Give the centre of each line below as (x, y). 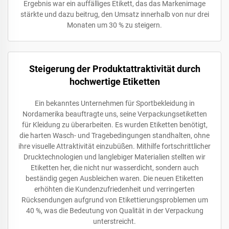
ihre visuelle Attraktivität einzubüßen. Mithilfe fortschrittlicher (114, 146)
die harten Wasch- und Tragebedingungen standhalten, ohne (114, 135)
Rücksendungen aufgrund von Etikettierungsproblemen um (114, 200)
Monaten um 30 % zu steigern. (114, 25)
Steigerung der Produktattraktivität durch (114, 69)
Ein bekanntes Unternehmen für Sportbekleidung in (114, 103)
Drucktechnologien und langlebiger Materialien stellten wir (114, 157)
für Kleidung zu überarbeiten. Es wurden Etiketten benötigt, (114, 125)
